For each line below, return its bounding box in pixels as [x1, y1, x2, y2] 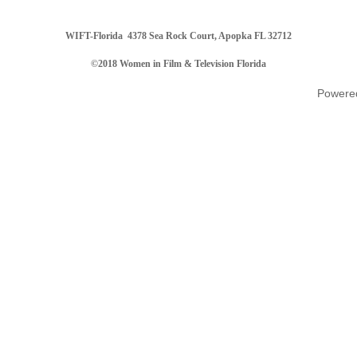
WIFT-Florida [65, 30, 123, 41]
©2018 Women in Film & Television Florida [91, 58, 266, 69]
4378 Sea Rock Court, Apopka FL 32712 [123, 30, 292, 41]
